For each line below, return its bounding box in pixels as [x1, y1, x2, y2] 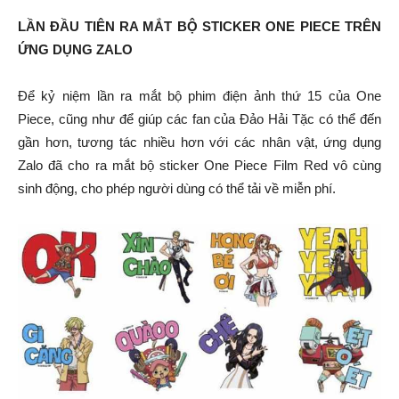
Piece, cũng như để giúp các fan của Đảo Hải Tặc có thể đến [18, 110, 381, 126]
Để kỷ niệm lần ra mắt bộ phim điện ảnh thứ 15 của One [18, 87, 381, 103]
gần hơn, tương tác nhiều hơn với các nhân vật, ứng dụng [18, 134, 381, 150]
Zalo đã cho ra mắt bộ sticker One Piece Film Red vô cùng [18, 157, 381, 173]
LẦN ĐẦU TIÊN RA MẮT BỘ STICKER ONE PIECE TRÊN [18, 18, 381, 34]
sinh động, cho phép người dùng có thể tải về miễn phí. [18, 180, 336, 196]
